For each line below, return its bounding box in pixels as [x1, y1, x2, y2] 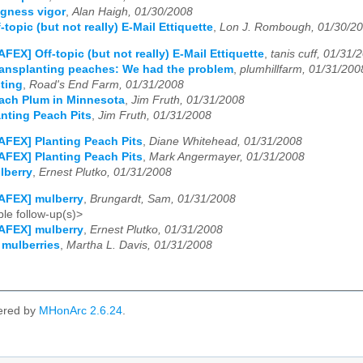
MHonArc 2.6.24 [39, 305, 122, 318]
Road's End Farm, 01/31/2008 [29, 78, 184, 91]
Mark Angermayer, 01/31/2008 [149, 151, 305, 164]
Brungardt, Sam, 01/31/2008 [90, 192, 236, 205]
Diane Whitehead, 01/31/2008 [149, 135, 302, 148]
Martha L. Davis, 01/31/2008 [66, 238, 212, 251]
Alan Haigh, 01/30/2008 [72, 5, 193, 18]
